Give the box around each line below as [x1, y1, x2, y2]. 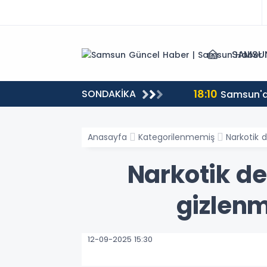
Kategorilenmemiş [138, 131, 215, 143]
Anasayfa [88, 131, 127, 143]
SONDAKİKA [82, 87, 136, 101]
